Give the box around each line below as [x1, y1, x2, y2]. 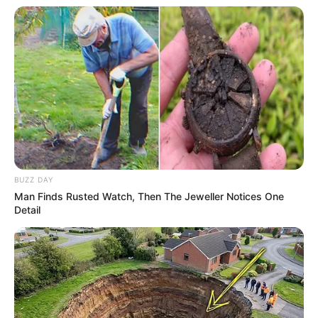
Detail [14, 203, 40, 216]
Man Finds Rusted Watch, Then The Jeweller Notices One [14, 190, 284, 202]
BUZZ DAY [14, 175, 53, 184]
